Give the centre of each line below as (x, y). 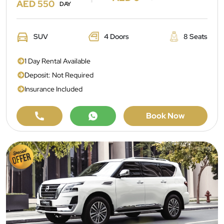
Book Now (165, 116)
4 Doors (116, 36)
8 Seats (195, 36)
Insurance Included (53, 89)
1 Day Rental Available (57, 61)
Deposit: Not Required (59, 75)
